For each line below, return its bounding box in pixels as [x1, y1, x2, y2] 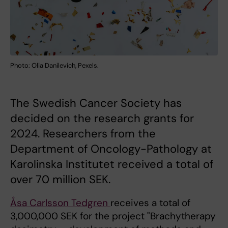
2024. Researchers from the [10, 126, 156, 141]
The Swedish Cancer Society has [10, 96, 182, 111]
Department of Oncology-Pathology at [10, 141, 212, 157]
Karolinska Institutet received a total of [10, 157, 213, 172]
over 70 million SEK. [10, 172, 110, 187]
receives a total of [110, 196, 190, 210]
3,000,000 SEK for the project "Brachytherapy [10, 210, 216, 223]
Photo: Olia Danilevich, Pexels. [10, 61, 99, 70]
